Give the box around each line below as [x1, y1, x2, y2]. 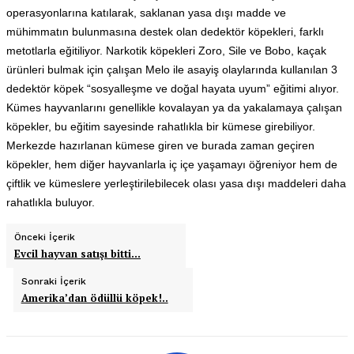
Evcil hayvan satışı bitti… [14, 246, 141, 261]
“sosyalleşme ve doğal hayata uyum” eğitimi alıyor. [84, 81, 339, 95]
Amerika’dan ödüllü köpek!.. [21, 290, 168, 305]
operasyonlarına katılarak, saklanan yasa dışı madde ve [6, 6, 286, 19]
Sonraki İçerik [21, 275, 86, 287]
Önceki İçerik [14, 231, 75, 243]
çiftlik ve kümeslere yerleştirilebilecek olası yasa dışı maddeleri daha [6, 176, 346, 190]
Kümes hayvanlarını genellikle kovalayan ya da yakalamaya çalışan [6, 100, 342, 114]
